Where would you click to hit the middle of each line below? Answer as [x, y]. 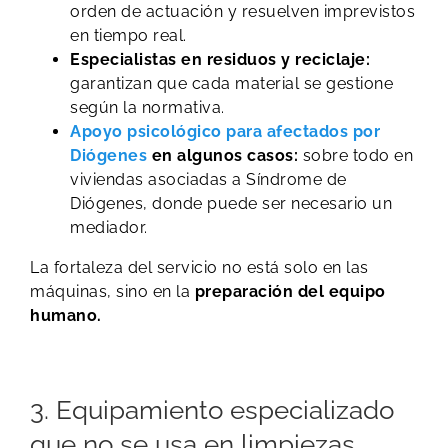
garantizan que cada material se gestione [231, 84]
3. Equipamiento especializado [212, 410]
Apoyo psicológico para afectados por [225, 132]
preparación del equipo [288, 292]
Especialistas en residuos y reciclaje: [220, 60]
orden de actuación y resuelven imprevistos [242, 12]
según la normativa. [147, 108]
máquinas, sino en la [110, 292]
